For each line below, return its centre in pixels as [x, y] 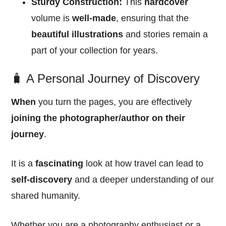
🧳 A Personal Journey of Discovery [106, 79]
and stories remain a [166, 35]
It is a [23, 164]
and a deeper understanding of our [143, 180]
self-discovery [42, 180]
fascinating [60, 164]
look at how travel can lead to [144, 164]
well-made [94, 18]
